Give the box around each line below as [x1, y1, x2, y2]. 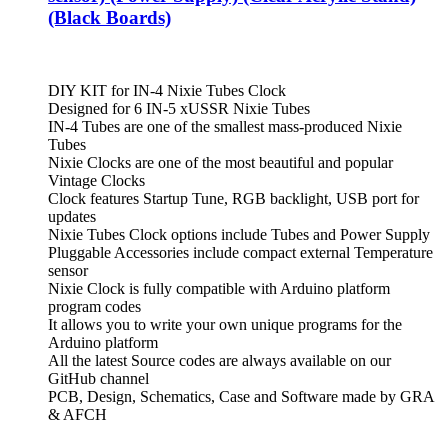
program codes [48, 297, 141, 315]
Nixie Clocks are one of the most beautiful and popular [48, 153, 393, 171]
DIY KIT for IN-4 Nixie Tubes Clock [48, 81, 286, 99]
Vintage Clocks [48, 171, 145, 189]
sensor [48, 261, 88, 279]
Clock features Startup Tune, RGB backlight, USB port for [48, 189, 419, 207]
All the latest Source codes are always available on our [48, 351, 391, 369]
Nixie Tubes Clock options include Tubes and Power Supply [48, 225, 430, 243]
